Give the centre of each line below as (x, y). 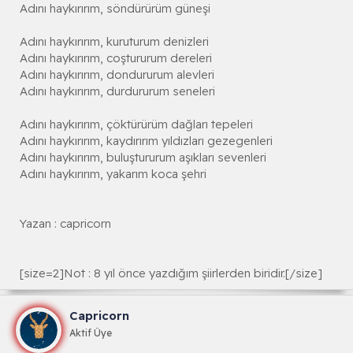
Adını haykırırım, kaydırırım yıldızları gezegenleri (146, 141)
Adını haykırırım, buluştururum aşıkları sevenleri (143, 158)
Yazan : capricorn (65, 224)
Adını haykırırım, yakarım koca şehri (113, 174)
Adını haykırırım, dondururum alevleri (117, 75)
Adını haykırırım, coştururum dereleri (116, 58)
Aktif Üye (91, 333)
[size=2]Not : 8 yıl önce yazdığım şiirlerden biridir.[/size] (171, 273)
